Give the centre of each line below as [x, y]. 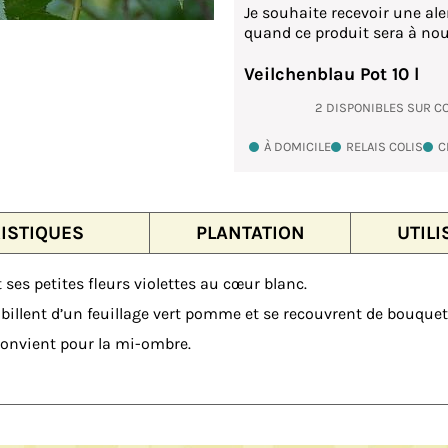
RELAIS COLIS [384, 146]
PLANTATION [250, 232]
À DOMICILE [297, 146]
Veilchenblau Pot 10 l [331, 74]
